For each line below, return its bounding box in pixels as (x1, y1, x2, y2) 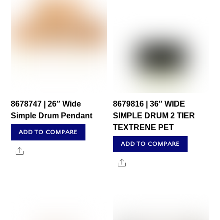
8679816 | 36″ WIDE (113, 100, 186, 109)
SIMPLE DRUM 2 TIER (113, 111, 195, 120)
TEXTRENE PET (113, 123, 174, 132)
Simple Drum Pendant (11, 111, 93, 120)
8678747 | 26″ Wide (11, 100, 82, 109)
